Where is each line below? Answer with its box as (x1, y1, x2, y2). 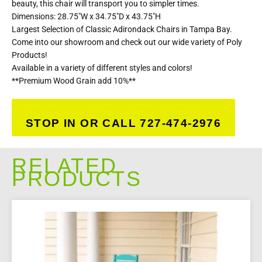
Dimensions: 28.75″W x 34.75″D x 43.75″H (12, 11, 161, 21)
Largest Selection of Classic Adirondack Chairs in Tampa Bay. (12, 24, 232, 34)
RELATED (12, 153, 118, 178)
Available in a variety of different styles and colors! (12, 63, 192, 73)
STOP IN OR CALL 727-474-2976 (26, 116, 222, 129)
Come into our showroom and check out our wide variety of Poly (12, 37, 242, 47)
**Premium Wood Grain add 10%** (12, 75, 136, 85)
